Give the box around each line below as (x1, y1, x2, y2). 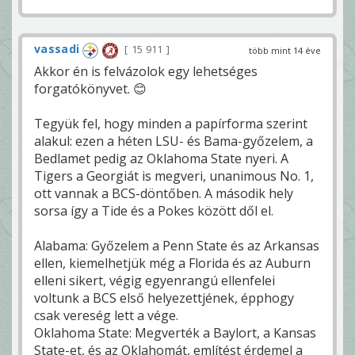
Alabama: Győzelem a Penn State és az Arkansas (34, 236, 319, 254)
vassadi (34, 41, 80, 57)
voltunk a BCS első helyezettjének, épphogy (34, 288, 294, 307)
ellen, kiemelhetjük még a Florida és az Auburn (34, 254, 311, 272)
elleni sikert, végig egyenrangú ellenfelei (34, 271, 275, 289)
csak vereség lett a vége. (34, 306, 178, 324)
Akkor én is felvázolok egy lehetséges (34, 62, 258, 80)
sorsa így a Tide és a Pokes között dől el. (34, 201, 273, 219)
